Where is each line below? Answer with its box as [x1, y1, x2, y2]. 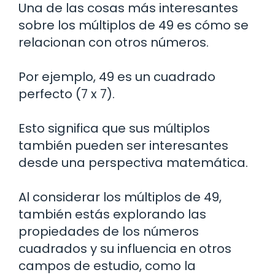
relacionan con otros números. [18, 33, 209, 51]
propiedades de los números [18, 222, 199, 240]
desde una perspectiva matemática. [18, 153, 248, 171]
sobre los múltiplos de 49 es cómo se [18, 16, 249, 34]
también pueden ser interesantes [18, 136, 228, 154]
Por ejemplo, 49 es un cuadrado [18, 68, 215, 85]
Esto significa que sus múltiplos [18, 119, 210, 137]
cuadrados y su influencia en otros [18, 239, 231, 257]
